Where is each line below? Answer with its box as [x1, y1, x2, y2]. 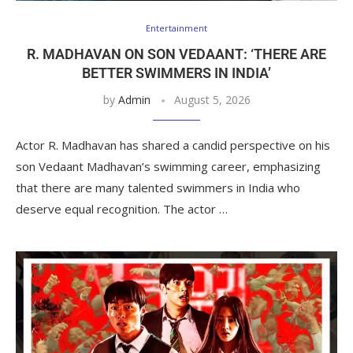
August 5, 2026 [173, 91, 251, 107]
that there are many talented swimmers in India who [16, 179, 300, 195]
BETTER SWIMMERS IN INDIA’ [82, 64, 271, 81]
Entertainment [146, 21, 207, 34]
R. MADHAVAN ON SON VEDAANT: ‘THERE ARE [27, 45, 326, 62]
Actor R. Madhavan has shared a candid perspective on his [16, 136, 330, 153]
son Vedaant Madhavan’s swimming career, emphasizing [16, 158, 321, 174]
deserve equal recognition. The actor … [16, 200, 228, 217]
